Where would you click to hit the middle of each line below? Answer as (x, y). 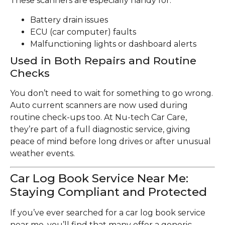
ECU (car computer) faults (83, 32)
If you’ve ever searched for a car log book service (108, 213)
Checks (30, 73)
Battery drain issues (69, 20)
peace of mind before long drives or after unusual (110, 141)
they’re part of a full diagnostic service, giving (100, 129)
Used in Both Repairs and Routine (103, 60)
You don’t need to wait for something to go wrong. (111, 93)
